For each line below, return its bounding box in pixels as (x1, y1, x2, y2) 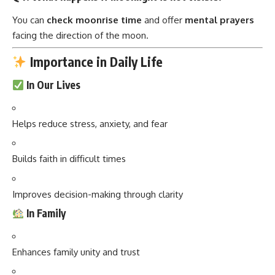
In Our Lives (24, 78, 81, 92)
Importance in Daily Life (26, 53, 163, 70)
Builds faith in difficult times (12, 153, 126, 165)
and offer (142, 14, 185, 26)
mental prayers (185, 14, 254, 26)
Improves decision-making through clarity (12, 188, 183, 200)
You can (12, 14, 47, 26)
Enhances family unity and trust (12, 246, 140, 258)
